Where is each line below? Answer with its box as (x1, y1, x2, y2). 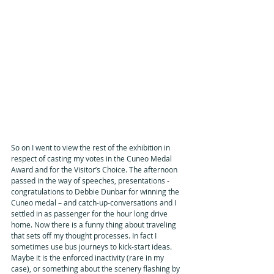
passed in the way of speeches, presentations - (11, 175, 171, 185)
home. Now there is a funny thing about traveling (11, 219, 178, 229)
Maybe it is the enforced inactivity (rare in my (11, 252, 166, 262)
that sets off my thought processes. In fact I (11, 230, 158, 240)
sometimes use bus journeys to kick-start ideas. (11, 241, 174, 251)
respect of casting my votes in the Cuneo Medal (11, 153, 174, 163)
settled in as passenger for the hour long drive (11, 208, 169, 218)
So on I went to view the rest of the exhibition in (11, 142, 172, 152)
